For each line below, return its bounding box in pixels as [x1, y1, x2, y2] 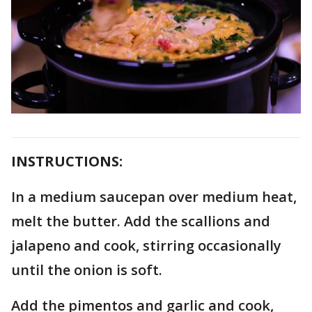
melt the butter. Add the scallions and [11, 211, 270, 231]
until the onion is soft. [11, 260, 166, 279]
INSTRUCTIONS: [11, 151, 123, 171]
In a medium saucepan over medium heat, [11, 187, 297, 206]
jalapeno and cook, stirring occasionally [11, 235, 281, 255]
